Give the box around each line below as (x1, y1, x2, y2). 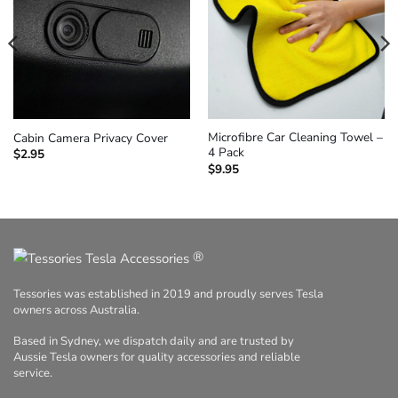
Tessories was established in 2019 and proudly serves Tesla (13, 286, 323, 303)
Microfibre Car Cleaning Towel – (207, 129, 383, 147)
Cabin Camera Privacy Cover (12, 130, 168, 147)
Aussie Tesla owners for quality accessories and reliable (13, 349, 300, 366)
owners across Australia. (13, 302, 139, 319)
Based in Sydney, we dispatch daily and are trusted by (13, 333, 294, 350)
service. (13, 365, 52, 382)
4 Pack (207, 144, 244, 162)
